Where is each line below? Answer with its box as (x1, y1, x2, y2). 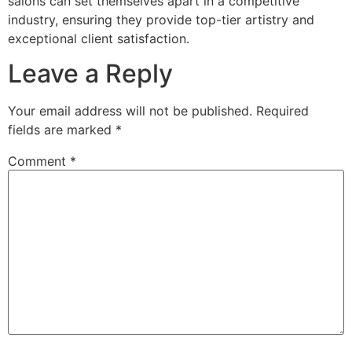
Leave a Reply (8, 58, 173, 90)
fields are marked (8, 122, 115, 138)
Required (256, 103, 309, 119)
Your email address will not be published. (8, 103, 252, 119)
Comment (8, 153, 70, 170)
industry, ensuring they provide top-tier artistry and (8, 11, 314, 27)
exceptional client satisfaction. (8, 30, 189, 46)
